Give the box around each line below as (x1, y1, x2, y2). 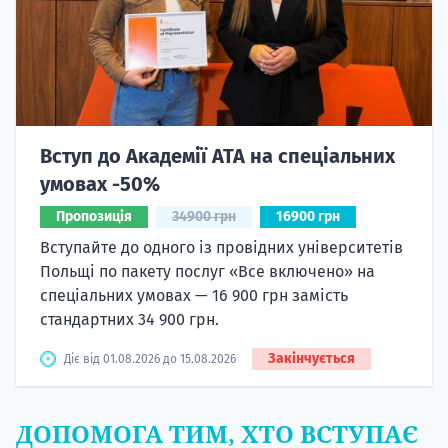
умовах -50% (40, 171, 160, 196)
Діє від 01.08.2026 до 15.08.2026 (64, 351, 236, 366)
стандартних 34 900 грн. (40, 309, 219, 329)
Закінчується (268, 349, 355, 367)
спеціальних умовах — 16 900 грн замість (40, 285, 348, 305)
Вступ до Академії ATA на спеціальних (40, 143, 395, 168)
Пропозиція (56, 207, 132, 225)
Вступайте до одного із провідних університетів (40, 237, 403, 257)
